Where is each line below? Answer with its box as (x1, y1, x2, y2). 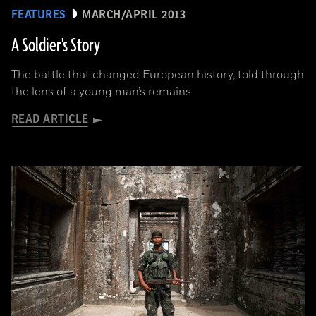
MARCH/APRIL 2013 (82, 8, 186, 21)
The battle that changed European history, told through (11, 67, 304, 83)
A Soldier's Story (11, 33, 100, 59)
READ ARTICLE (11, 113, 89, 126)
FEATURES (11, 8, 66, 21)
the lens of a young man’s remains (11, 84, 191, 99)
